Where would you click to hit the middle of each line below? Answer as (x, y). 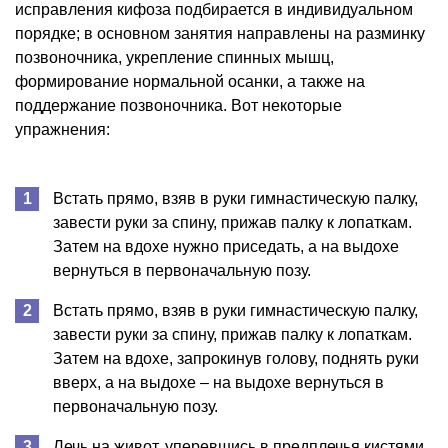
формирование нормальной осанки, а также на (190, 81)
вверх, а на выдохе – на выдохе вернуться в (218, 382)
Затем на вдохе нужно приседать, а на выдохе (226, 246)
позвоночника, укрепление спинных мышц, (174, 57)
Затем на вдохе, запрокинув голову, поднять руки (236, 358)
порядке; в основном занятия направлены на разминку (220, 33)
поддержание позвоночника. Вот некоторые (178, 105)
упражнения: (62, 129)
